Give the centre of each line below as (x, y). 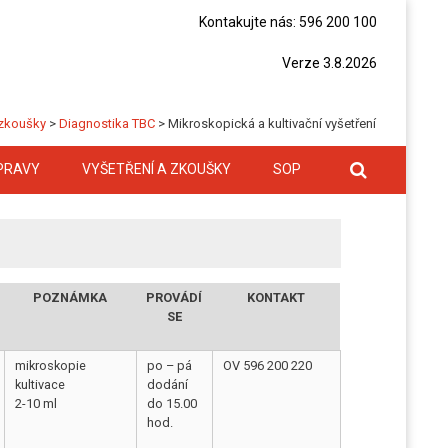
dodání (168, 384)
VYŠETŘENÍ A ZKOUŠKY (156, 169)
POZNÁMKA (70, 297)
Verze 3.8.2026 (329, 63)
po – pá (170, 365)
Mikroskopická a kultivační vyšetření (272, 123)
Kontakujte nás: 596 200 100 (288, 22)
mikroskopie (51, 365)
